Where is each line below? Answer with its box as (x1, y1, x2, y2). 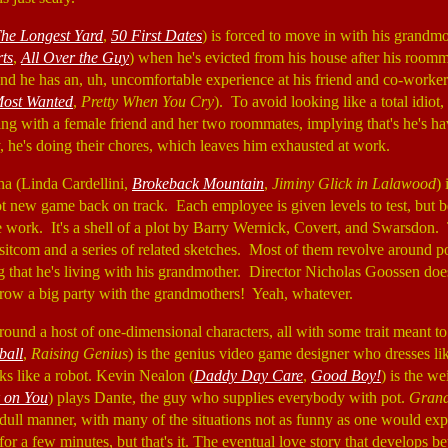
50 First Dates (111, 27, 202, 44)
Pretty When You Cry (81, 93, 214, 110)
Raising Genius (31, 345, 128, 362)
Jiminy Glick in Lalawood (272, 175, 436, 192)
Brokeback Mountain (132, 175, 264, 192)
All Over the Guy (21, 49, 129, 66)
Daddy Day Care (194, 367, 303, 384)
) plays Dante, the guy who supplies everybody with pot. (48, 389, 409, 406)
